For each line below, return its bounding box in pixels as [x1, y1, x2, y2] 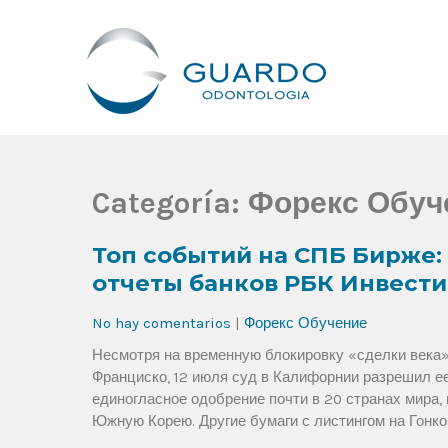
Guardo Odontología [87, 120, 407, 157]
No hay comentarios [92, 314, 231, 332]
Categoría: [92, 185, 248, 221]
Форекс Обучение [244, 314, 367, 332]
